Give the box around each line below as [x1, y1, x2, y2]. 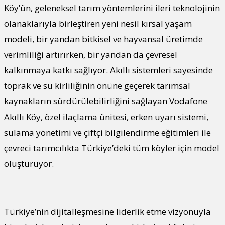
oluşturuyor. [4, 157, 54, 169]
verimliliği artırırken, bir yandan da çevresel [4, 48, 177, 60]
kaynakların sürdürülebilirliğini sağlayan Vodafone [4, 95, 207, 107]
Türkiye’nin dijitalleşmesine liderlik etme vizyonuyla [4, 205, 211, 217]
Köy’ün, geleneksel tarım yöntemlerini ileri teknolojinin [4, 2, 220, 14]
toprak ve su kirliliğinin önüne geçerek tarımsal [4, 79, 190, 91]
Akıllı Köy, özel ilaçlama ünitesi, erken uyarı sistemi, [4, 110, 208, 123]
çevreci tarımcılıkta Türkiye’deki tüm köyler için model [4, 142, 219, 154]
